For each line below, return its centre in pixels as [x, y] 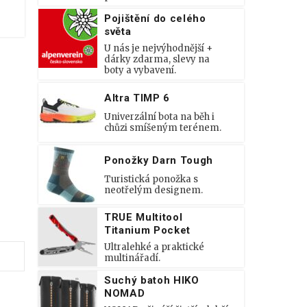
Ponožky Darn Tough [159, 160]
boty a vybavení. [140, 70]
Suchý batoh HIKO [152, 280]
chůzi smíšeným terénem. [163, 127]
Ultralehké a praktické [154, 247]
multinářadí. [132, 258]
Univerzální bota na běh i [159, 116]
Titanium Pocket [147, 230]
